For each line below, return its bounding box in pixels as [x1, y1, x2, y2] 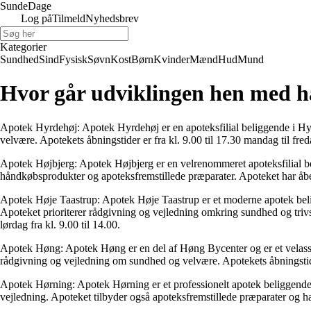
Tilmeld [52, 12, 85, 24]
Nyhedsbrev [85, 12, 139, 24]
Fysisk [59, 53, 87, 65]
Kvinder [153, 53, 190, 65]
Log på [21, 12, 52, 24]
